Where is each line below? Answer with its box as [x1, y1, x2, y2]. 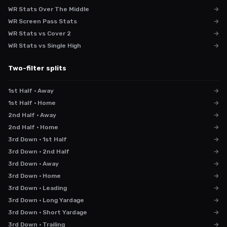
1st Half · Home [8, 99, 56, 106]
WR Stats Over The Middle [8, 6, 89, 13]
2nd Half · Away [8, 111, 56, 119]
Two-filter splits [8, 64, 66, 72]
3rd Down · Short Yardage [8, 209, 87, 216]
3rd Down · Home [8, 172, 61, 179]
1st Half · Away [8, 87, 54, 94]
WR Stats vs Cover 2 [8, 30, 71, 37]
